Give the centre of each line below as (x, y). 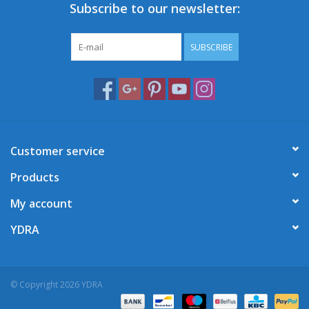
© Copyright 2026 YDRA (57, 285)
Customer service (58, 151)
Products (35, 178)
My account (41, 204)
